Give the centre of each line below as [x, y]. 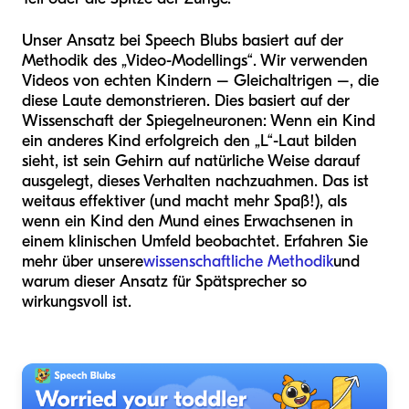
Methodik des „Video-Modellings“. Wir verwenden [195, 60]
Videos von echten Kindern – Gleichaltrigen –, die [200, 80]
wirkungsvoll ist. [77, 301]
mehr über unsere [83, 261]
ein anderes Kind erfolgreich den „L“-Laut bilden [189, 141]
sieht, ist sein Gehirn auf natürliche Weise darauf [191, 161]
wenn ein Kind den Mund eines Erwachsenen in [188, 221]
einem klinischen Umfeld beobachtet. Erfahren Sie [195, 241]
